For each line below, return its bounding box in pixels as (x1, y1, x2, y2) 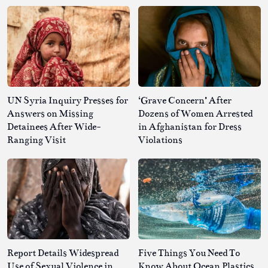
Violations (138, 134, 182, 146)
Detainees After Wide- (7, 121, 101, 133)
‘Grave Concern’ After (138, 95, 232, 106)
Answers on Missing (7, 108, 93, 120)
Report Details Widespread (7, 247, 118, 259)
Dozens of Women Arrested (138, 108, 252, 120)
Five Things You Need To (138, 247, 240, 259)
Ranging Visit (7, 134, 66, 146)
